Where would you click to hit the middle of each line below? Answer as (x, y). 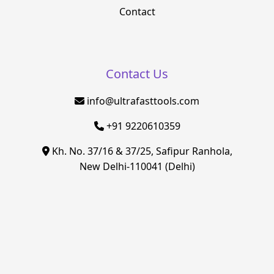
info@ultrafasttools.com (143, 101)
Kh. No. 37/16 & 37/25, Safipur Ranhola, (141, 151)
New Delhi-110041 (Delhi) (137, 167)
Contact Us (137, 74)
